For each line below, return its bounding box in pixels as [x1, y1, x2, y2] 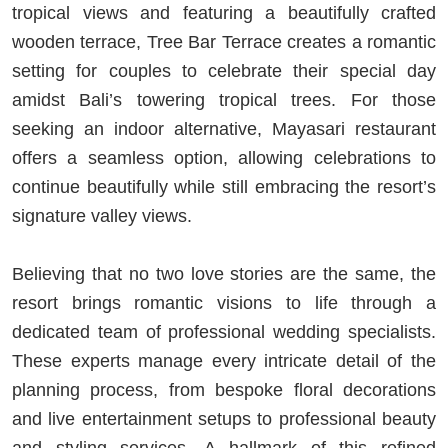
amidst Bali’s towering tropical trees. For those [12, 89, 436, 110]
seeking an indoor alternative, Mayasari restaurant [12, 118, 436, 139]
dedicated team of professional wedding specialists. [12, 321, 436, 342]
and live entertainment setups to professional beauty [12, 408, 436, 429]
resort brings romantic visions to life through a [12, 292, 436, 313]
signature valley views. [12, 205, 192, 226]
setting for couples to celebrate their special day [12, 60, 436, 81]
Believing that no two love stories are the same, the [12, 263, 436, 284]
